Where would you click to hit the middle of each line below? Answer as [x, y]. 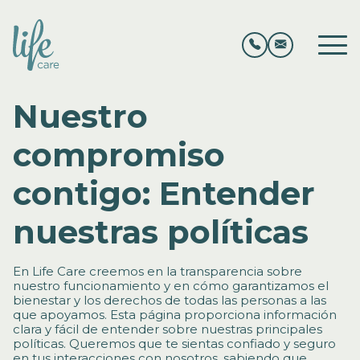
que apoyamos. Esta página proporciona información [175, 315]
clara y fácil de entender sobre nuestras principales [168, 329]
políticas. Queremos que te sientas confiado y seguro [174, 344]
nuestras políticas [161, 232]
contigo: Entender [164, 193]
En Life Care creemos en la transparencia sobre [157, 271]
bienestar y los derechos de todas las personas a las [170, 300]
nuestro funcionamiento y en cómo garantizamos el [171, 286]
